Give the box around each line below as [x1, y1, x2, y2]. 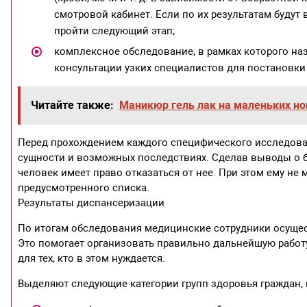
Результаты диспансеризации [18, 197, 165, 210]
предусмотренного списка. [18, 182, 150, 195]
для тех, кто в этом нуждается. [18, 252, 166, 265]
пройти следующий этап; [53, 25, 175, 38]
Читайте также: [31, 99, 114, 112]
